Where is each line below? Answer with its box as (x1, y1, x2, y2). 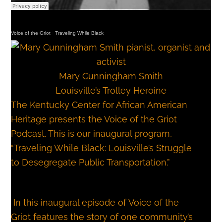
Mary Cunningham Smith (59, 70, 163, 81)
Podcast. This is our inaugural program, (11, 128, 172, 139)
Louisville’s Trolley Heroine (55, 85, 166, 96)
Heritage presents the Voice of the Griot (11, 113, 177, 124)
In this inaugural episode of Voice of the (11, 197, 179, 208)
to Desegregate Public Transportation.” (11, 157, 173, 167)
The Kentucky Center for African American (11, 99, 188, 110)
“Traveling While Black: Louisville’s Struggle (11, 142, 192, 153)
